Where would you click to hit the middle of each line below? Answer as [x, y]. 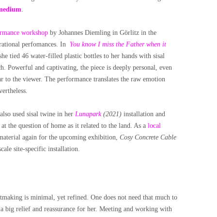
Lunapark [88, 114]
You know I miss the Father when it [118, 44]
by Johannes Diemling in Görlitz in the [102, 33]
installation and [144, 114]
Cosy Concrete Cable [148, 137]
